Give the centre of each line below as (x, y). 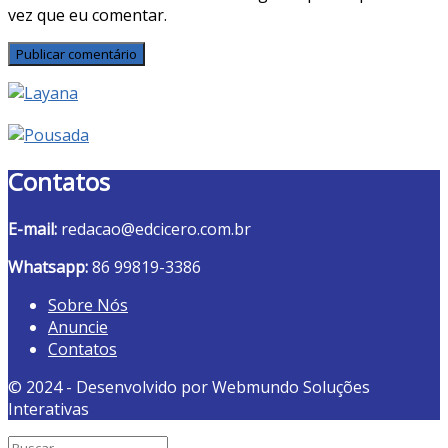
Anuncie (78, 326)
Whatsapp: (48, 266)
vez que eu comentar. (87, 14)
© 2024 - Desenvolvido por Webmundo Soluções (189, 386)
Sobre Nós (88, 304)
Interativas (48, 408)
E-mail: (32, 228)
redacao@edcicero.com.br (154, 228)
